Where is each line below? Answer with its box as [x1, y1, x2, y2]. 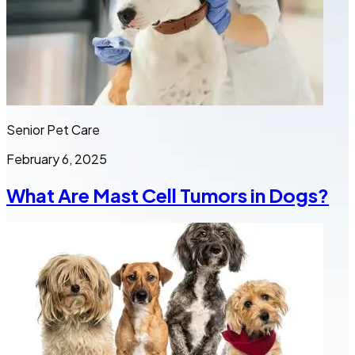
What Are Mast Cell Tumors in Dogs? [6, 182, 329, 207]
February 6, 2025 [6, 151, 107, 167]
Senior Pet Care [6, 121, 100, 138]
